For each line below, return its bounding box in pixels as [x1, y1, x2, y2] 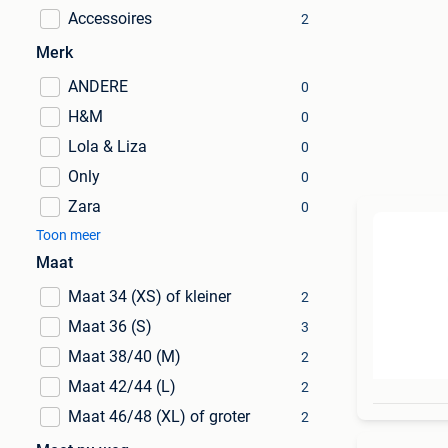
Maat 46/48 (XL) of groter [68, 407, 250, 426]
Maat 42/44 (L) [68, 377, 176, 396]
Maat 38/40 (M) [68, 347, 181, 366]
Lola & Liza [68, 137, 147, 156]
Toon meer [36, 227, 101, 243]
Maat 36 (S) [68, 317, 152, 336]
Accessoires [68, 9, 152, 28]
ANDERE [68, 77, 128, 96]
